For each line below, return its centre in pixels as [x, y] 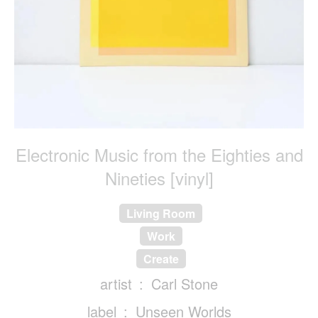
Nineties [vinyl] [159, 178]
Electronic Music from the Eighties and [159, 155]
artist [116, 284]
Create [161, 259]
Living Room [161, 214]
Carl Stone [185, 284]
